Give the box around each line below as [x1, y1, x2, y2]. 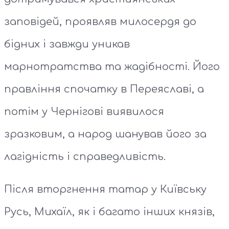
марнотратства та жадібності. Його [4, 61, 220, 73]
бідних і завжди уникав [4, 38, 130, 51]
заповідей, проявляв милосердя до [4, 16, 196, 28]
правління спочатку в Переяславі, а [4, 83, 204, 96]
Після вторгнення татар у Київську [4, 184, 207, 196]
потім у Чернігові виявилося [4, 106, 164, 118]
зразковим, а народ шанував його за [4, 128, 207, 141]
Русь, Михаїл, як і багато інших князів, [4, 206, 215, 218]
